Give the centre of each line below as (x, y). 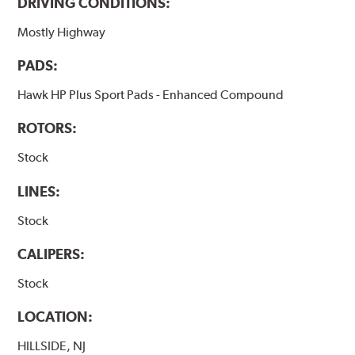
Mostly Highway (62, 32)
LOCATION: (55, 316)
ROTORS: (48, 128)
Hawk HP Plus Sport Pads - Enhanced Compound (151, 95)
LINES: (39, 191)
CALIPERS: (52, 254)
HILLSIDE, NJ (52, 345)
